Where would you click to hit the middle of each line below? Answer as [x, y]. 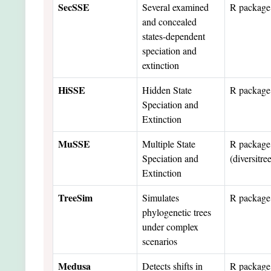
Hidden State [167, 90]
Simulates [161, 197]
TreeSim [75, 197]
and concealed [169, 21]
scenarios [160, 241]
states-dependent [174, 36]
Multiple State [169, 143]
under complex [170, 226]
